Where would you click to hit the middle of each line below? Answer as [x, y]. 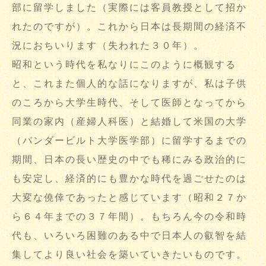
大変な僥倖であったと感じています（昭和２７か [129, 197]
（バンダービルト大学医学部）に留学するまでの [129, 140]
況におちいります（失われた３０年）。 [108, 45]
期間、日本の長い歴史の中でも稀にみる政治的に [129, 159]
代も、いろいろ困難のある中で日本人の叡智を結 [129, 235]
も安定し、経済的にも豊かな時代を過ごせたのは [129, 178]
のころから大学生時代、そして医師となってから [129, 102]
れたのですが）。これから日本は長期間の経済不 [129, 26]
